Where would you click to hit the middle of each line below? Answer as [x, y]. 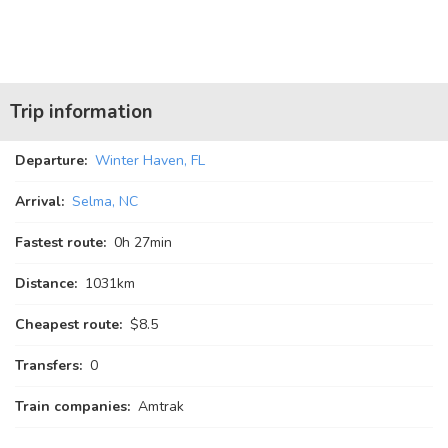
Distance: [46, 283]
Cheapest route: [68, 324]
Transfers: [48, 365]
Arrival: [39, 201]
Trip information [81, 112]
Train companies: [72, 406]
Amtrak [161, 406]
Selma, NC [105, 201]
